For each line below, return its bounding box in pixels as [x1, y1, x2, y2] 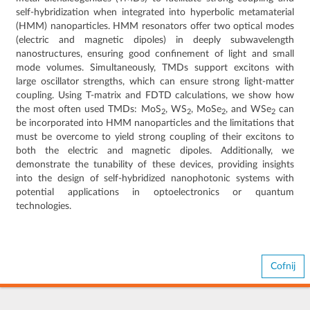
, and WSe [225, 104, 271, 115]
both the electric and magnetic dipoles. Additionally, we [16, 146, 294, 156]
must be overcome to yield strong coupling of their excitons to [16, 132, 294, 143]
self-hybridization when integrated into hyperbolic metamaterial [16, 8, 294, 18]
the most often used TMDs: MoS [16, 104, 161, 115]
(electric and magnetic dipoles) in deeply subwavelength [16, 35, 294, 46]
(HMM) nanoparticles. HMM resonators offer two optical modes [16, 21, 294, 32]
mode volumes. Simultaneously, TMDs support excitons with [16, 63, 294, 73]
